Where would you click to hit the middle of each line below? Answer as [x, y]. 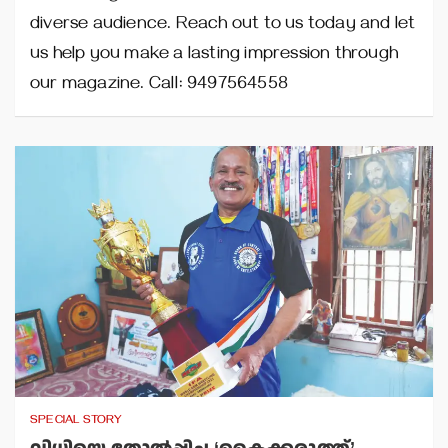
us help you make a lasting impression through [214, 55]
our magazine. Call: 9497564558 [159, 85]
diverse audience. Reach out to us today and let [223, 25]
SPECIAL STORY [76, 421]
